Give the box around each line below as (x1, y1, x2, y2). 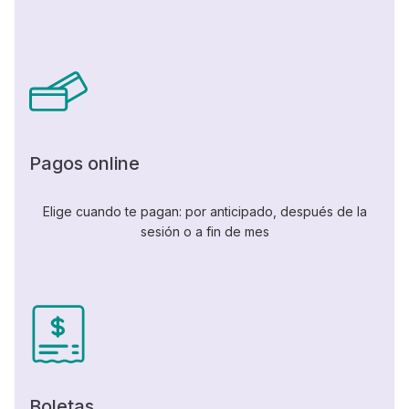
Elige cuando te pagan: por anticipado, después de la (42, 204, 367, 219)
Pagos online (29, 152, 140, 174)
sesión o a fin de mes (140, 224, 269, 239)
